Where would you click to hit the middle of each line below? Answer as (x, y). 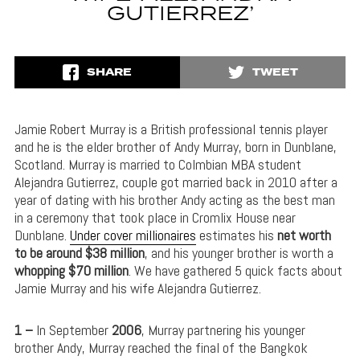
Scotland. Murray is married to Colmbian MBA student (157, 164)
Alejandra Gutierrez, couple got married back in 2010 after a (176, 182)
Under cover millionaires (133, 235)
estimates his (236, 235)
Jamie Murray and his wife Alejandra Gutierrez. (137, 288)
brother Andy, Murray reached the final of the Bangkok (161, 347)
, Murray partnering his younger (223, 329)
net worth (304, 235)
